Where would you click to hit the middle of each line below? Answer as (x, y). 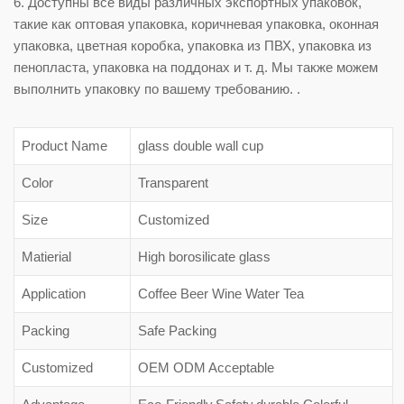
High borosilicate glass (204, 256)
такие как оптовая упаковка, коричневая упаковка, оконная (196, 23)
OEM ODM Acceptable (206, 367)
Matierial (46, 256)
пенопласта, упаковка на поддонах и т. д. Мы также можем (196, 67)
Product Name (64, 145)
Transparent (173, 182)
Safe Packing (177, 330)
